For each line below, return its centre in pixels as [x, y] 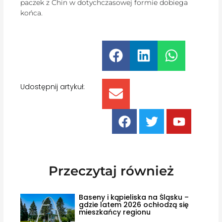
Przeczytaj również [111, 171]
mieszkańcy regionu [114, 212]
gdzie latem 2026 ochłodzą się [134, 205]
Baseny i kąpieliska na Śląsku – [134, 197]
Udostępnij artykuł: [53, 87]
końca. [32, 13]
